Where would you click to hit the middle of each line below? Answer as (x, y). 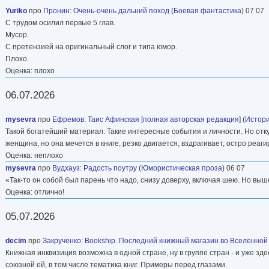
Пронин (56, 11)
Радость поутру (110, 168)
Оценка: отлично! (35, 192)
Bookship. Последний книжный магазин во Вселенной (176, 240)
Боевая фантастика (207, 11)
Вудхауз (66, 168)
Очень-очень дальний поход (121, 11)
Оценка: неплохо (34, 155)
